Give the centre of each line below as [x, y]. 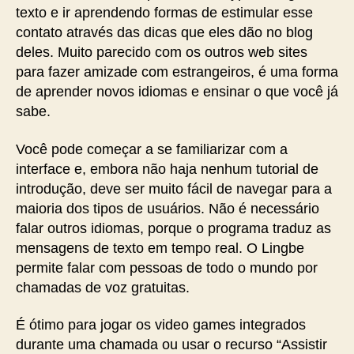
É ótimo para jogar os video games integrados [161, 325]
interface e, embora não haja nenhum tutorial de [167, 169]
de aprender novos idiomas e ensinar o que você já [177, 92]
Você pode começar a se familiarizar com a [152, 149]
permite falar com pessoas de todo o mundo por [167, 267]
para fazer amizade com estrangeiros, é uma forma [177, 72]
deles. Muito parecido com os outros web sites [162, 52]
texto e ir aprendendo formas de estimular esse [164, 13]
